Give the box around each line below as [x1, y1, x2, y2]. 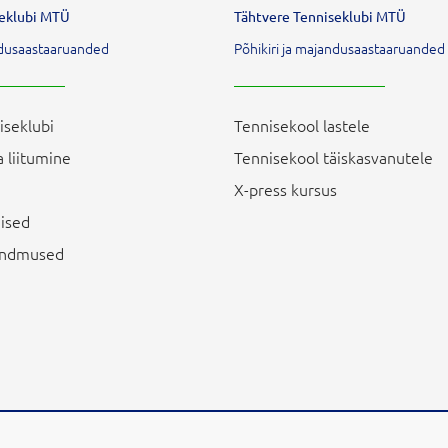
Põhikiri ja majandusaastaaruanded [234, 38, 445, 58]
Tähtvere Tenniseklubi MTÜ [234, 7, 406, 25]
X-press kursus [234, 178, 337, 200]
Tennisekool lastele [234, 114, 370, 136]
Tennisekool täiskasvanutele [234, 146, 433, 168]
